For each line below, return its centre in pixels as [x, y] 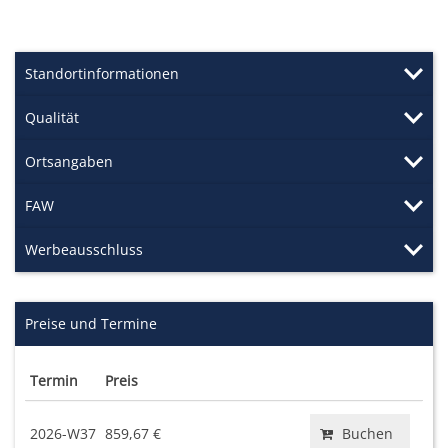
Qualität [52, 117]
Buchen [367, 433]
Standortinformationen [102, 73]
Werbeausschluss [84, 249]
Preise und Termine [91, 323]
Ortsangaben [69, 161]
